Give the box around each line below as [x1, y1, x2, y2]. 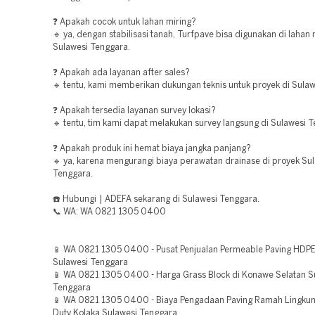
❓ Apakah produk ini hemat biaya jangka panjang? [53, 145, 251, 153]
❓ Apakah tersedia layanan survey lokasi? [53, 107, 216, 115]
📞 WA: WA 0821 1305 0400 [53, 208, 166, 216]
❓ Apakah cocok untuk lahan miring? [53, 18, 196, 26]
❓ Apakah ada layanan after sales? [53, 69, 190, 77]
